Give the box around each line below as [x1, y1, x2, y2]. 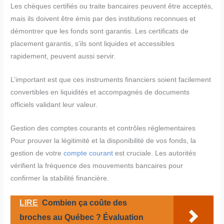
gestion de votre [10, 149, 64, 157]
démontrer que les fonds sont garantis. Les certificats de [10, 27, 189, 35]
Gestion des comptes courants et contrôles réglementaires [10, 124, 196, 132]
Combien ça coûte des [42, 198, 127, 207]
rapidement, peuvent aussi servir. [10, 52, 116, 60]
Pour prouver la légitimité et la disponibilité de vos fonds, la [10, 137, 196, 145]
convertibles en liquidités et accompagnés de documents [10, 88, 190, 96]
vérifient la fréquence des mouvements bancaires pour [10, 162, 183, 170]
